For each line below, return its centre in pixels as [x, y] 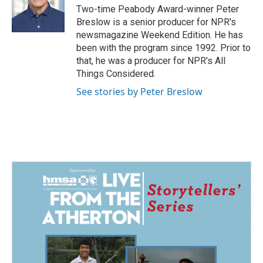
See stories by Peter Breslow [139, 92]
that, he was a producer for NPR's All [151, 61]
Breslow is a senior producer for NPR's [156, 22]
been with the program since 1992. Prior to [163, 48]
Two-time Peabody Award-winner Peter [158, 9]
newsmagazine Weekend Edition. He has [160, 35]
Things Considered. [116, 74]
